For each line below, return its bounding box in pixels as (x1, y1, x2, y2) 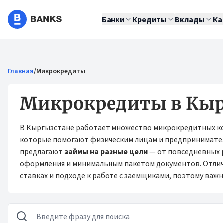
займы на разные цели (64, 146, 148, 156)
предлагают (20, 146, 64, 156)
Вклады (175, 14, 205, 24)
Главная (8, 66, 34, 75)
